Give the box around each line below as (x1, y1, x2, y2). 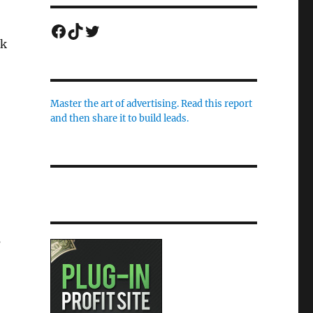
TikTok (66, 19, 126, 41)
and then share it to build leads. (50, 112, 189, 124)
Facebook (49, 19, 128, 41)
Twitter (82, 19, 145, 41)
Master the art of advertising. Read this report (50, 97, 252, 110)
